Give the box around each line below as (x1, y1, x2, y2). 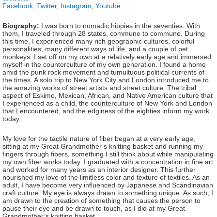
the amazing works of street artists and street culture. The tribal (2, 84, 196, 92)
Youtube (95, 2, 121, 10)
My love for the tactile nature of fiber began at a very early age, (2, 135, 195, 142)
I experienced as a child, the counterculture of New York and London (2, 99, 212, 107)
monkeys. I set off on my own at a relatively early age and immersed (2, 53, 211, 61)
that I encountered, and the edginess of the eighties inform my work (2, 107, 209, 115)
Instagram (61, 2, 92, 10)
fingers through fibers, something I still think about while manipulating (2, 150, 214, 158)
